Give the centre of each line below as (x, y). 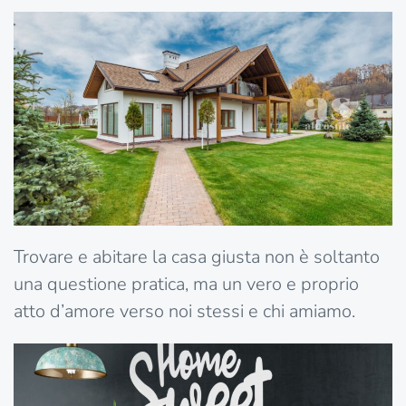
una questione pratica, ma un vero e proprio (186, 284)
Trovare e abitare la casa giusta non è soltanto (197, 256)
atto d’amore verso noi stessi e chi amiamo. (184, 311)
